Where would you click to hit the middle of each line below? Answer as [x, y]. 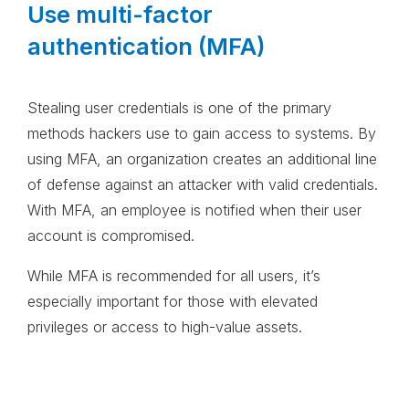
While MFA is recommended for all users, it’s [174, 276]
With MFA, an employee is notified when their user [194, 210]
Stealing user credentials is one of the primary [179, 108]
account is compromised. [111, 236]
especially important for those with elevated [173, 302]
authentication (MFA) [149, 47]
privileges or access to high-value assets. [167, 327]
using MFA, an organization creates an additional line [202, 159]
